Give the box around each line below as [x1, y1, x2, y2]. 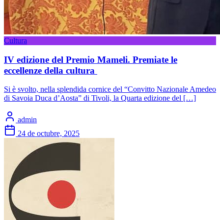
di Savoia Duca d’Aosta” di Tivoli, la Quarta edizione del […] [4, 94, 196, 103]
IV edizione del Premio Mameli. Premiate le [4, 54, 177, 65]
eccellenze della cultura [4, 65, 97, 76]
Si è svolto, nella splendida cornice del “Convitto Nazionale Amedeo [4, 85, 216, 94]
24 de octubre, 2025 [18, 129, 80, 138]
